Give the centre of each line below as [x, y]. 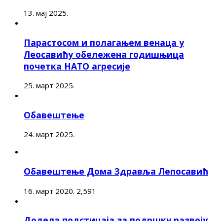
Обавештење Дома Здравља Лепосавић [116, 171]
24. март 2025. [49, 134]
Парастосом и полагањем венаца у [104, 42]
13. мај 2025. [46, 13]
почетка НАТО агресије [77, 66]
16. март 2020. [49, 191]
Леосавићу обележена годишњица [104, 54]
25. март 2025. [49, 86]
